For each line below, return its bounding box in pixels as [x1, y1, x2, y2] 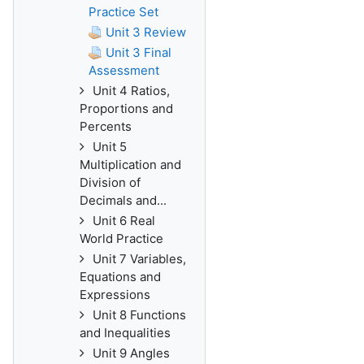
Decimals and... [80, 193, 167, 208]
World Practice [80, 231, 163, 246]
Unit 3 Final [106, 45, 171, 60]
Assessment [89, 63, 159, 78]
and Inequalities [80, 325, 171, 340]
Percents [80, 119, 132, 134]
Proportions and [80, 101, 173, 116]
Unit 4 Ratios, [93, 83, 170, 98]
